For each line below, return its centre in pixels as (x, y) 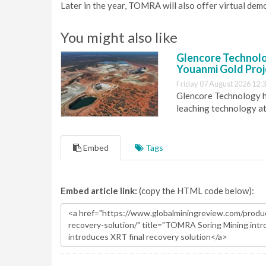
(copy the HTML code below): (196, 190)
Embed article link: (99, 190)
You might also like (119, 37)
